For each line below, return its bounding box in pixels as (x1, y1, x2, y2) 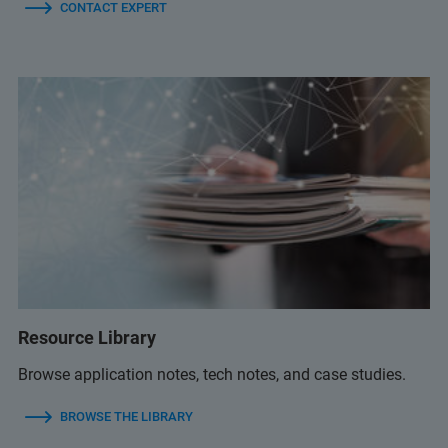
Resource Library (18, 327, 156, 348)
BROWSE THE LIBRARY (60, 409, 193, 424)
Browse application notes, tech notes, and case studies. (18, 365, 406, 384)
